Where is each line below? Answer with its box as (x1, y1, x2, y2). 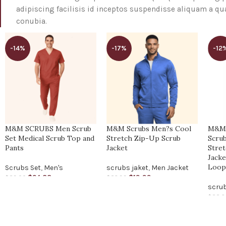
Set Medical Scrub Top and (5, 133, 94, 143)
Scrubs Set (5, 163, 41, 172)
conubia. (16, 17, 47, 26)
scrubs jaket (106, 163, 149, 172)
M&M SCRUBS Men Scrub (5, 124, 91, 133)
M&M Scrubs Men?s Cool (106, 124, 192, 133)
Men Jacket (151, 163, 189, 172)
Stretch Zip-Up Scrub (106, 133, 181, 143)
